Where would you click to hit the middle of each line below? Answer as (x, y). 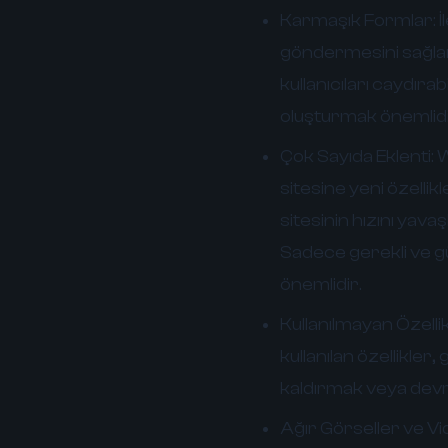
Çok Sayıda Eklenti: (357, 156)
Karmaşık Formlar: (358, 20)
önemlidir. (321, 284)
